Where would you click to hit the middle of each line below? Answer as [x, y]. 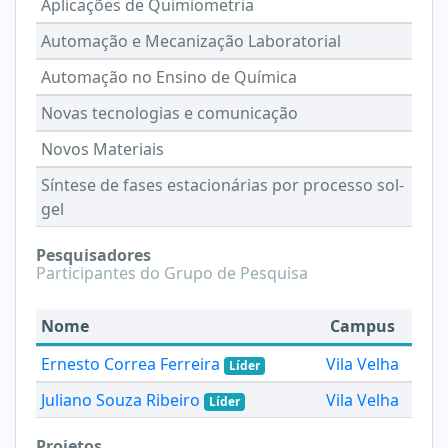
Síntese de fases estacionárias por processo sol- [222, 185]
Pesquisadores [93, 255]
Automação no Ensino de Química [169, 77]
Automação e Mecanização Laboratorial [191, 41]
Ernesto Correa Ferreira [130, 364]
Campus [362, 326]
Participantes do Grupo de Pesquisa [172, 273]
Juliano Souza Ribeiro [120, 400]
